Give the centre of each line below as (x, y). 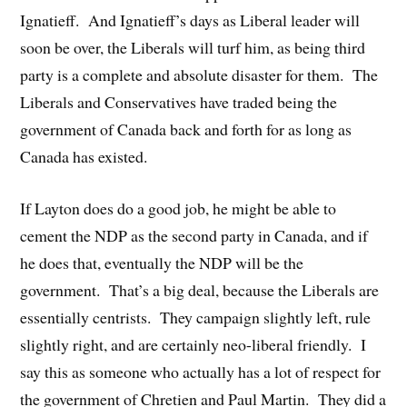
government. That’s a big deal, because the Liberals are (200, 289)
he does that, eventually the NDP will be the (162, 262)
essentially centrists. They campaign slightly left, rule (196, 317)
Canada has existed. (84, 157)
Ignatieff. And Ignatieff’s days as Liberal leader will (190, 20)
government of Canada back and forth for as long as (186, 129)
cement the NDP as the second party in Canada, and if (194, 235)
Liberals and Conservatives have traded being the (179, 102)
